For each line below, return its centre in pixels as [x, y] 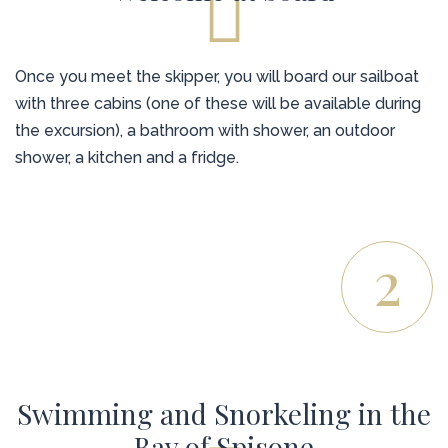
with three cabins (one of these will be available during [218, 104]
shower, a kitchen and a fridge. [127, 158]
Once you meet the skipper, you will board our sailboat [217, 77]
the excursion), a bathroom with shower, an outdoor [205, 131]
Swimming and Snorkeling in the [224, 414]
